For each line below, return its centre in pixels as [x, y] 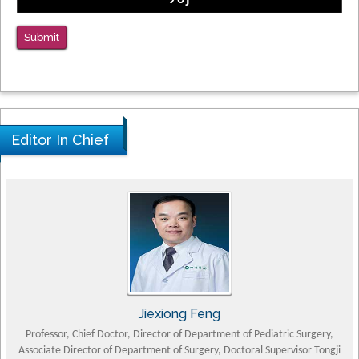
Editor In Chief [60, 139]
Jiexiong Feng [179, 313]
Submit [42, 37]
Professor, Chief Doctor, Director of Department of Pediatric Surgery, [179, 334]
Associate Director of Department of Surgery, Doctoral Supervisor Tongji [179, 350]
